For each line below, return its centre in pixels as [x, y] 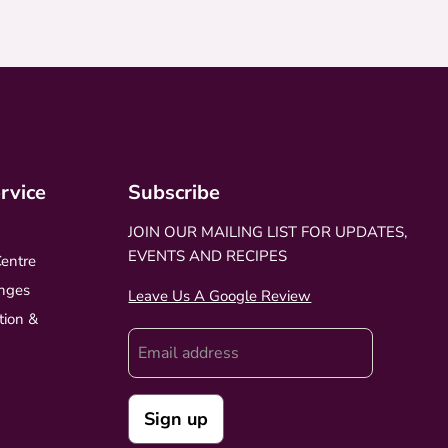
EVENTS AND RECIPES [208, 255]
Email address [189, 352]
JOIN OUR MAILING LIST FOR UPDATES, [268, 231]
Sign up [176, 418]
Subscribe [174, 192]
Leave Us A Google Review [220, 295]
